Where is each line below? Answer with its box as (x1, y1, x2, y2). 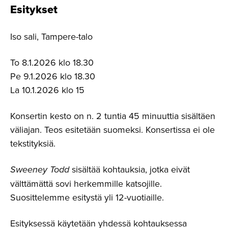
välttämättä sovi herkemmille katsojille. (10, 177, 162, 190)
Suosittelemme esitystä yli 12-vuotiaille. (10, 190, 164, 204)
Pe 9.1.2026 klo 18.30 (10, 69, 95, 82)
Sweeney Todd (10, 162, 69, 176)
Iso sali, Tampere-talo (10, 30, 93, 43)
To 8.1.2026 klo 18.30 (10, 55, 94, 69)
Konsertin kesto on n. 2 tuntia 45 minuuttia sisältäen (10, 109, 215, 122)
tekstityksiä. (10, 136, 55, 150)
